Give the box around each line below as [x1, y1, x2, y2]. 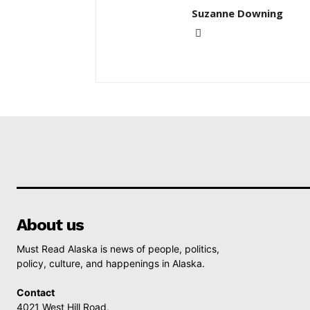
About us [17, 215, 84, 235]
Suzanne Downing [192, 6, 283, 20]
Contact [17, 286, 55, 298]
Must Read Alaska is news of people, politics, [17, 243, 219, 255]
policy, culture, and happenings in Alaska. [17, 257, 205, 269]
